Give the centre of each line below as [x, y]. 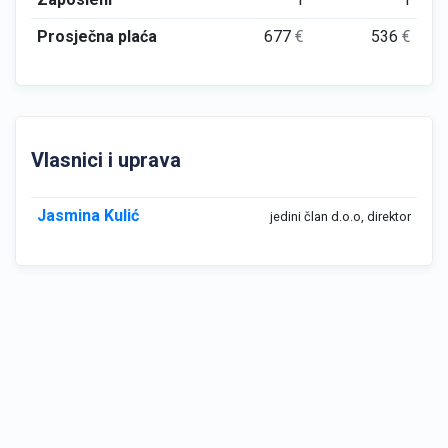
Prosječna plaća [96, 36]
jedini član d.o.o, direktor [341, 216]
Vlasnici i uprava [106, 160]
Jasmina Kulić [87, 215]
